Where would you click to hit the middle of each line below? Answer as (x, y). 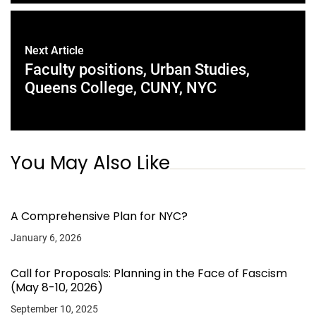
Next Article (54, 50)
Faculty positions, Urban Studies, (137, 69)
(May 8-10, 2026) (57, 287)
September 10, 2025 (54, 309)
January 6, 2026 (46, 238)
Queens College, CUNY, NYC (121, 88)
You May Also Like (90, 163)
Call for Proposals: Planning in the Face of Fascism (149, 273)
